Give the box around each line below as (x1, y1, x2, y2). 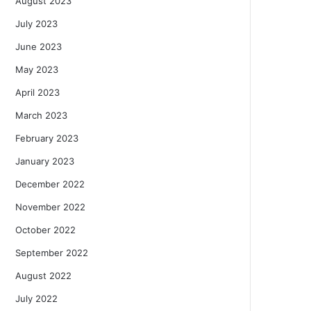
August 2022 (15, 269, 72, 281)
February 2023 (15, 132, 78, 144)
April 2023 (15, 86, 60, 98)
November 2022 (15, 201, 85, 212)
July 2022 (15, 292, 58, 304)
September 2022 (15, 246, 88, 258)
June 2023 (15, 40, 62, 52)
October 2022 (15, 224, 76, 235)
